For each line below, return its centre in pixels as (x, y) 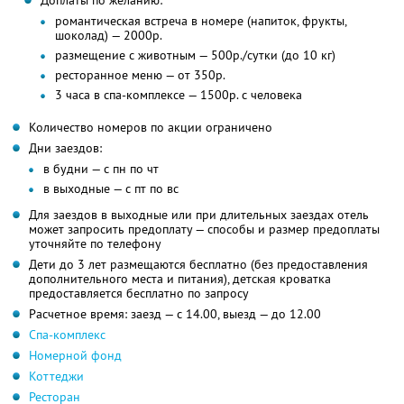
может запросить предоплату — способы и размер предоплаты (204, 230)
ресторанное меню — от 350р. (140, 75)
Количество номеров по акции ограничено (151, 128)
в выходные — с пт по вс (111, 189)
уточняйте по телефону (95, 244)
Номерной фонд (75, 356)
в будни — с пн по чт (101, 169)
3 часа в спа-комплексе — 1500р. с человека (178, 95)
